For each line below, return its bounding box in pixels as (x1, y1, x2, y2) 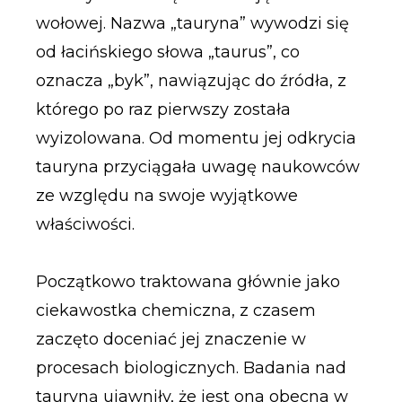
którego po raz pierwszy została (35, 100, 291, 120)
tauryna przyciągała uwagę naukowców (35, 157, 360, 178)
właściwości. (35, 214, 135, 235)
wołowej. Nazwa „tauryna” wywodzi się (35, 13, 349, 34)
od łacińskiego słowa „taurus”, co (35, 42, 300, 63)
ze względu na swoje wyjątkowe (35, 186, 298, 206)
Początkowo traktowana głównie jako (35, 271, 340, 292)
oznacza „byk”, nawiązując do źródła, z (35, 71, 346, 92)
